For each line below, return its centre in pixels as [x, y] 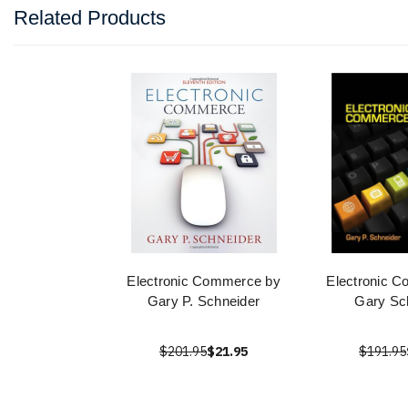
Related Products [90, 18]
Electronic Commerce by [204, 281]
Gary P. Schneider [204, 301]
